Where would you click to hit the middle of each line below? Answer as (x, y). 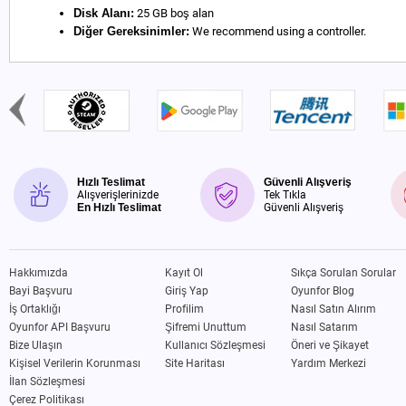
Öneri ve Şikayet (329, 345)
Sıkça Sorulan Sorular (343, 273)
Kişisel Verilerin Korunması (75, 363)
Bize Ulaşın (36, 345)
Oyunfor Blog (322, 291)
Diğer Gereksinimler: (131, 31)
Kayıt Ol (184, 273)
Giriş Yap (187, 291)
